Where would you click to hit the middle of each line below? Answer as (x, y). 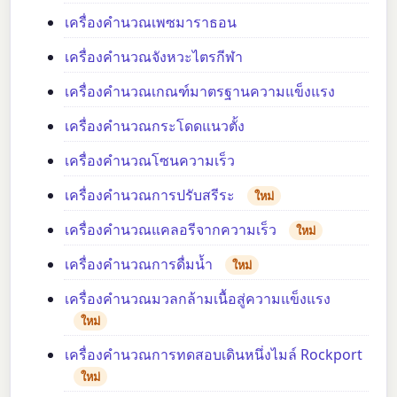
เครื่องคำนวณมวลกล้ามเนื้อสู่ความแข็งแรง (198, 298)
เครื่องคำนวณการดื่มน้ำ (139, 264)
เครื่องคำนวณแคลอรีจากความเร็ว (171, 229)
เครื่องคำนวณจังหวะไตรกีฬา (154, 56)
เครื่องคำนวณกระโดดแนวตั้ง (155, 125)
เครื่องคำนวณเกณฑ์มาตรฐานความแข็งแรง (200, 91)
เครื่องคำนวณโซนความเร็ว (150, 160)
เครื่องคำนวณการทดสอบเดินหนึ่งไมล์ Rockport (214, 354)
